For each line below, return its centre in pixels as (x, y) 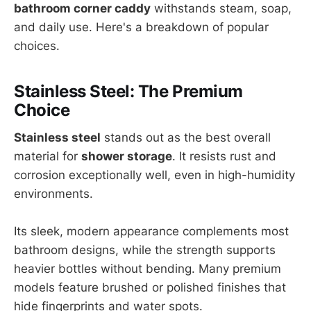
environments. (53, 194)
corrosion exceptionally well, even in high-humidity (154, 175)
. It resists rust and (224, 157)
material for (48, 157)
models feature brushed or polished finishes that (150, 288)
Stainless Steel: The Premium (128, 91)
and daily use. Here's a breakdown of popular (141, 27)
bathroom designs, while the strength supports (145, 250)
